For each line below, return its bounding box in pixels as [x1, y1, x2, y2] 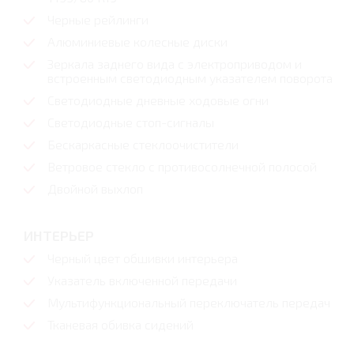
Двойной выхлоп [47, 181, 143, 197]
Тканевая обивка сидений [47, 317, 194, 333]
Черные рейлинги [47, 12, 149, 28]
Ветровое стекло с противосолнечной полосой [47, 159, 317, 175]
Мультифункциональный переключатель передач [47, 295, 330, 311]
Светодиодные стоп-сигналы [47, 115, 214, 130]
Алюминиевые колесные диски [47, 34, 228, 50]
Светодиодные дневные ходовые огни [47, 92, 269, 108]
